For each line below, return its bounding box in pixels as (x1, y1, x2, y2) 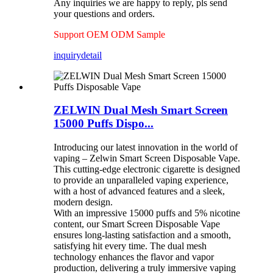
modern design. (54, 197, 113, 208)
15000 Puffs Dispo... (54, 117, 154, 130)
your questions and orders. (54, 8, 155, 19)
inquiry (54, 49, 81, 60)
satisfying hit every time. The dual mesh (54, 241, 207, 252)
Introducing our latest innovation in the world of (54, 142, 238, 153)
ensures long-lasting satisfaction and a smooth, (54, 230, 231, 241)
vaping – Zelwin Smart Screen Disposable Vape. (54, 153, 240, 164)
